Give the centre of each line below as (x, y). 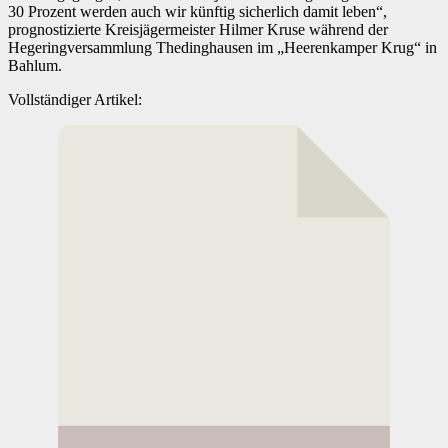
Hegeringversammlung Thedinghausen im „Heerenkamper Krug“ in (222, 47)
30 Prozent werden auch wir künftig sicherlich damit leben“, (197, 11)
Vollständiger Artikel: (75, 99)
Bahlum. (35, 65)
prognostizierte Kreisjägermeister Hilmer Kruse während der (198, 29)
